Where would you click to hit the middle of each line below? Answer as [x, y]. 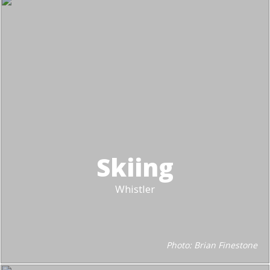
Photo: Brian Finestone [212, 245]
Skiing [135, 167]
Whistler [135, 189]
